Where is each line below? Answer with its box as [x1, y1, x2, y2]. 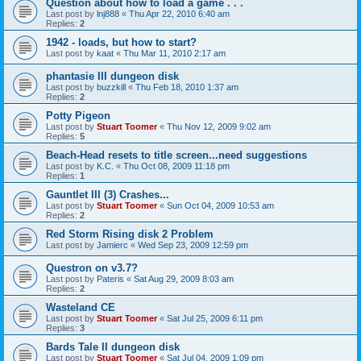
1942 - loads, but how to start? [46, 36, 197, 49]
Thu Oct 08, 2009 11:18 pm [123, 161, 230, 172]
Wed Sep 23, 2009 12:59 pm [138, 240, 248, 251]
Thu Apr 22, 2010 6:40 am [129, 9, 230, 19]
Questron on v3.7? [46, 262, 138, 275]
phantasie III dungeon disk [46, 70, 179, 83]
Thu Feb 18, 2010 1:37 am [135, 82, 239, 93]
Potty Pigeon [46, 110, 110, 122]
